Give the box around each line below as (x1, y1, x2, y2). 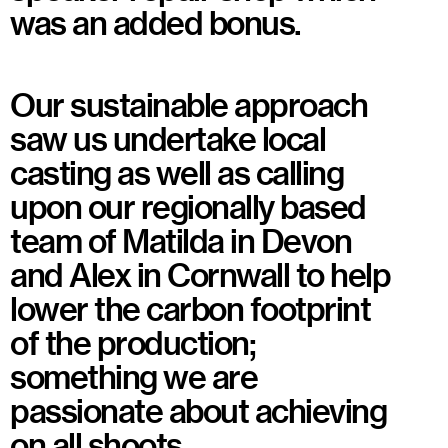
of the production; (10, 322, 255, 363)
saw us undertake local (10, 118, 325, 159)
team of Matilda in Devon (10, 220, 351, 261)
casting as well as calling (10, 152, 343, 193)
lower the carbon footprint (10, 288, 370, 329)
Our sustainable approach (10, 84, 367, 125)
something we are (10, 356, 257, 397)
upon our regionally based (10, 186, 366, 227)
